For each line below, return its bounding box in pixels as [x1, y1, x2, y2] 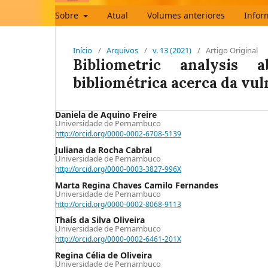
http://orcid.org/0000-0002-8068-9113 [55, 199, 181, 209]
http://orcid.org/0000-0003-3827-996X [55, 163, 181, 174]
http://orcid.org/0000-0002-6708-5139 [55, 128, 181, 139]
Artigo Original [206, 44, 258, 56]
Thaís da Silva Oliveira [55, 214, 145, 226]
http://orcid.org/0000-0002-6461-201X [55, 234, 181, 245]
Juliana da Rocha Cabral [55, 144, 152, 156]
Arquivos [106, 44, 138, 56]
